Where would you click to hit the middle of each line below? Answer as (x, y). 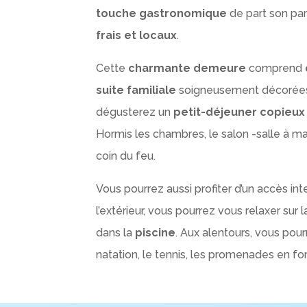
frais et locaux (137, 36)
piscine (156, 233)
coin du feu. (126, 156)
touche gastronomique (162, 14)
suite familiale (136, 90)
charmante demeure (187, 69)
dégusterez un (135, 112)
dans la (116, 233)
